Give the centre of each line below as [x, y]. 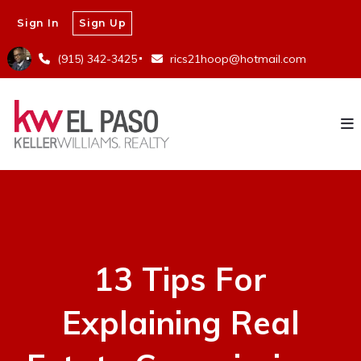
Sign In [38, 23]
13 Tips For [180, 278]
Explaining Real [180, 322]
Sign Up [103, 23]
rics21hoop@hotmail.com [238, 58]
